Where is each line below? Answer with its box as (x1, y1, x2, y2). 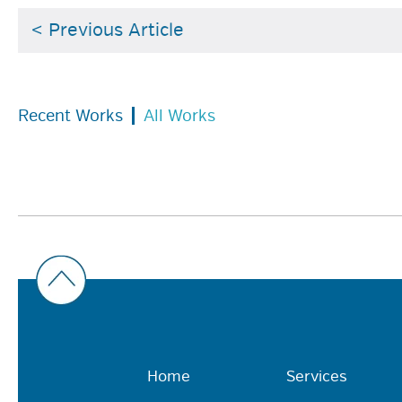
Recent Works (18, 106, 123, 126)
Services (285, 367, 347, 386)
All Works (144, 106, 215, 126)
